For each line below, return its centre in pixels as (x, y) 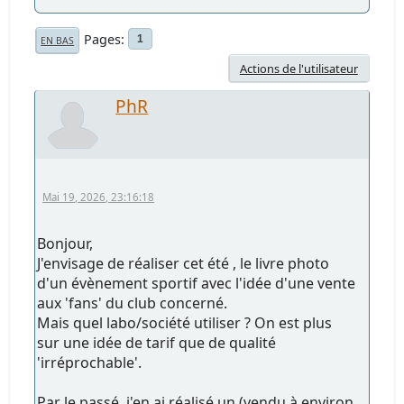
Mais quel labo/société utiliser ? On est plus (185, 322)
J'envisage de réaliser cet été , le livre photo (184, 263)
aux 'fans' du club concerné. (133, 303)
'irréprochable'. (90, 362)
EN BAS (58, 40)
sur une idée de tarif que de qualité (157, 342)
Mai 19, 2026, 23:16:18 (99, 197)
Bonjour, (65, 243)
